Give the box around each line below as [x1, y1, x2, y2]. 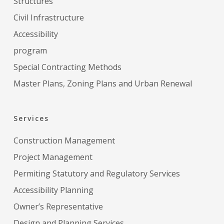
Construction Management [13, 134, 115, 146]
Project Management [13, 151, 92, 162]
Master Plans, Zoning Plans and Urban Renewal [13, 77, 192, 89]
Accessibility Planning [13, 184, 93, 195]
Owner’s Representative [13, 200, 103, 212]
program [13, 44, 47, 56]
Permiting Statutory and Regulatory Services [13, 167, 180, 179]
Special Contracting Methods [13, 61, 121, 72]
